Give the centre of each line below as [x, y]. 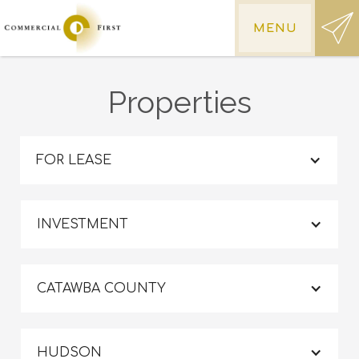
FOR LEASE [74, 160]
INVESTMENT [83, 224]
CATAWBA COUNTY [101, 288]
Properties [179, 102]
